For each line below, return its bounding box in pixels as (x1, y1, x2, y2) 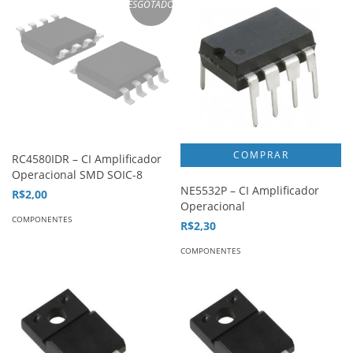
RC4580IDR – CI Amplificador (12, 150, 162, 166)
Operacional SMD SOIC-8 (12, 166, 143, 182)
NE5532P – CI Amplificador (180, 182, 319, 198)
